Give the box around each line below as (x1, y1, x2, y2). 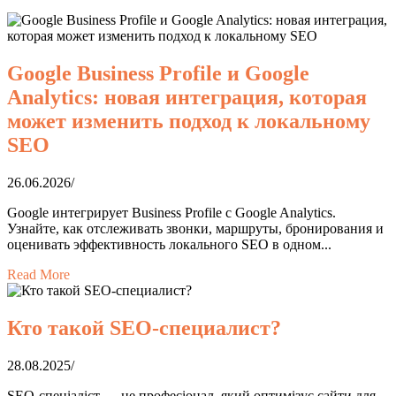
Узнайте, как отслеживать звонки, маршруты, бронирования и (7, 221, 384, 237)
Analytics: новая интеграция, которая (7, 86, 367, 110)
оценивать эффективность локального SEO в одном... (7, 237, 331, 253)
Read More (7, 267, 70, 283)
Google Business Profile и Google (7, 62, 309, 86)
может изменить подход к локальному (7, 110, 370, 133)
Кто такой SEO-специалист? (7, 316, 281, 340)
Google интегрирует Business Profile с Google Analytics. (7, 205, 336, 221)
